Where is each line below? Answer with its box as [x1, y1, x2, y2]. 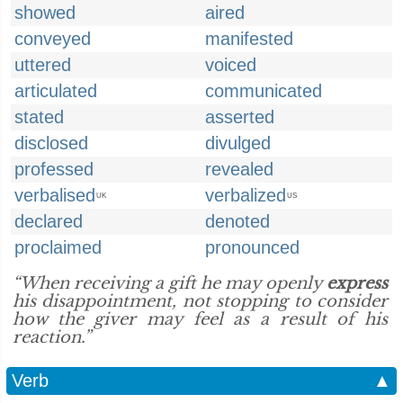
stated [14, 107, 64, 127]
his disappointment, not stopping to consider [13, 291, 388, 311]
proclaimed [14, 237, 102, 257]
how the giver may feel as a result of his [13, 309, 388, 329]
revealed [205, 159, 273, 179]
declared [14, 211, 83, 231]
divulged [205, 133, 271, 153]
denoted [205, 211, 270, 231]
